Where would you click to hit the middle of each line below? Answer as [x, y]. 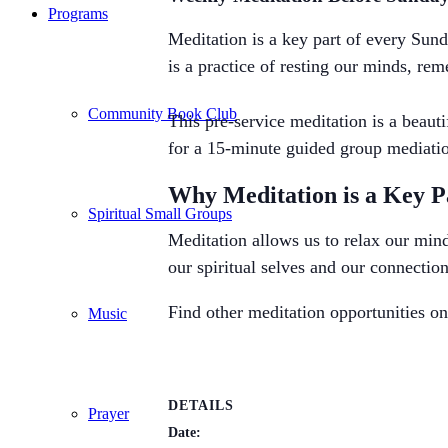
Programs [78, 13]
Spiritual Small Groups [160, 213]
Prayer [108, 413]
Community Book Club [162, 113]
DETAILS [201, 405]
